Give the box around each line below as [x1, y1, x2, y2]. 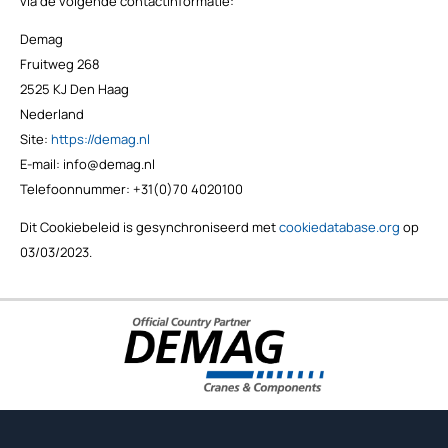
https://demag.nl [50, 130, 150, 149]
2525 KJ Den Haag [19, 80, 129, 99]
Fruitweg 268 [19, 55, 100, 74]
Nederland [19, 105, 84, 124]
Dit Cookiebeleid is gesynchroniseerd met [19, 218, 279, 237]
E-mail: [19, 155, 63, 174]
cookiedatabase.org [278, 218, 400, 237]
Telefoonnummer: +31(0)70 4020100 [19, 180, 243, 199]
